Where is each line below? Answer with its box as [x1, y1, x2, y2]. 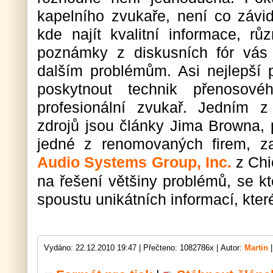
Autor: [221, 243, 244, 252]
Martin [244, 243, 268, 252]
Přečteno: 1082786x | [143, 243, 221, 252]
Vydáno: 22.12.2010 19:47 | [44, 243, 143, 252]
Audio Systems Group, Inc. [37, 154, 236, 171]
